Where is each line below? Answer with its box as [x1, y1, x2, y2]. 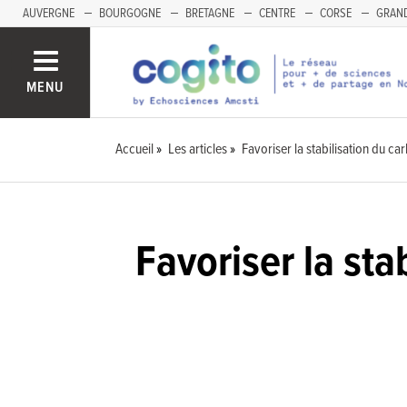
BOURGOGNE [99, 5, 161, 22]
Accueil [115, 140, 154, 159]
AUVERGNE [23, 5, 74, 22]
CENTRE [259, 5, 295, 22]
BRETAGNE [185, 5, 234, 22]
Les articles [168, 140, 228, 159]
